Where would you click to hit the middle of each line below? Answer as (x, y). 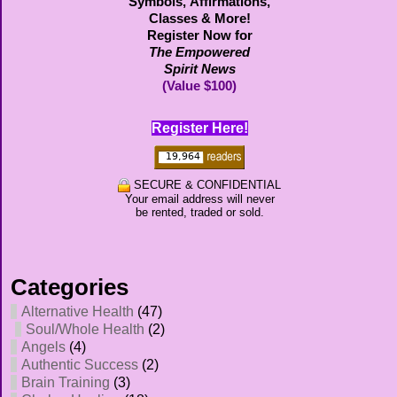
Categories (70, 288)
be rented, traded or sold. (199, 213)
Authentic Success (80, 365)
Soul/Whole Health (85, 330)
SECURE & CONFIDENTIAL (206, 185)
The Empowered (199, 53)
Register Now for (199, 36)
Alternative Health (78, 312)
